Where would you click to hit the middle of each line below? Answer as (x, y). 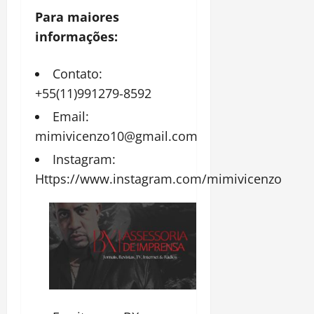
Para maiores (77, 17)
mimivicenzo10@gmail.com (116, 136)
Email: (71, 117)
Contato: (77, 74)
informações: (76, 37)
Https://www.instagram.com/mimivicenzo (158, 179)
